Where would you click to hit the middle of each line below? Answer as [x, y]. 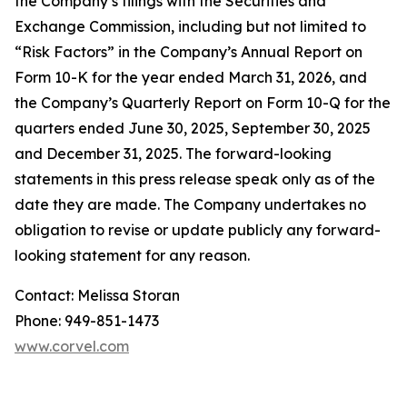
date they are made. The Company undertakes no [190, 204]
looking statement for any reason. [132, 255]
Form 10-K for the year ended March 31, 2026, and [191, 77]
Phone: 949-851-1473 [87, 321]
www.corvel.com [72, 346]
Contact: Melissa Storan [97, 295]
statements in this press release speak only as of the [195, 179]
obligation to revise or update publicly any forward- [198, 230]
